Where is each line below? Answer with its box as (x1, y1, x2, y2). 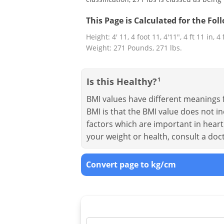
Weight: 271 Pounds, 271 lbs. (86, 42, 182, 52)
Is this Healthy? (86, 75, 157, 87)
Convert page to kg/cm (86, 158, 176, 170)
